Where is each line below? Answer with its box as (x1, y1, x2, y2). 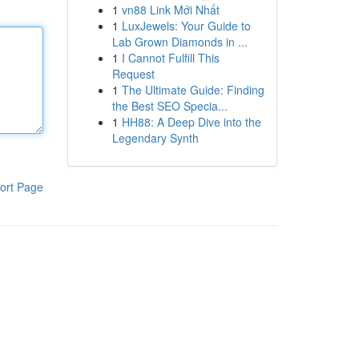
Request (111, 66, 155, 82)
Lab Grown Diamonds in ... (111, 34, 248, 50)
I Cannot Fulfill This (121, 50, 220, 66)
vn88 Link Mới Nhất (121, 2, 220, 18)
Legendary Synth (111, 130, 199, 146)
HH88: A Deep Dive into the (121, 114, 261, 130)
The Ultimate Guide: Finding (121, 82, 264, 98)
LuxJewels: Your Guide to (121, 18, 251, 34)
